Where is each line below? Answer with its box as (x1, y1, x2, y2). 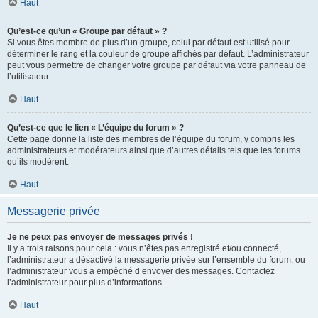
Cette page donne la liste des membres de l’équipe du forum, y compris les (7, 134, 295, 144)
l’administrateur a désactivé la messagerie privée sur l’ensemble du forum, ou (7, 255, 305, 265)
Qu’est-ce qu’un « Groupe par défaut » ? (7, 26, 167, 36)
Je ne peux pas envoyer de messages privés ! (7, 232, 193, 242)
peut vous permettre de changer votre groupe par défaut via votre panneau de (7, 60, 306, 70)
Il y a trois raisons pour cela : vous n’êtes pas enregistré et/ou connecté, (7, 243, 281, 253)
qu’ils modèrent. (7, 157, 69, 167)
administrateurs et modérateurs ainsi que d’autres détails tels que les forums (7, 146, 300, 155)
